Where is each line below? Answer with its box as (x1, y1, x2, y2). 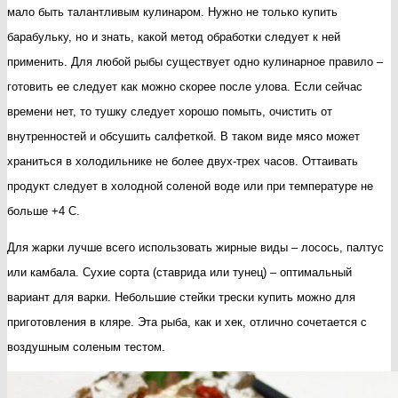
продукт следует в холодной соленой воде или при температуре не (7, 179, 373, 193)
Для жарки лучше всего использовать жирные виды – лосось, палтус (7, 240, 384, 254)
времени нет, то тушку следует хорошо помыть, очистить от (7, 104, 332, 118)
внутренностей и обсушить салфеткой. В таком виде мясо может (7, 129, 360, 143)
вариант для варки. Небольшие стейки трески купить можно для (7, 290, 355, 304)
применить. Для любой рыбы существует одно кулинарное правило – (7, 54, 383, 68)
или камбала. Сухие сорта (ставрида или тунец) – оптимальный (7, 265, 352, 279)
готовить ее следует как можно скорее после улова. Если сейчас (7, 79, 362, 93)
